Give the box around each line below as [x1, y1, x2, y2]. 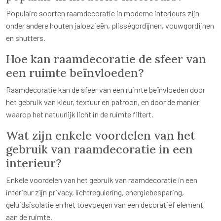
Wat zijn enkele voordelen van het [6, 128, 195, 143]
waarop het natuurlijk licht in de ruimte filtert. [6, 110, 153, 119]
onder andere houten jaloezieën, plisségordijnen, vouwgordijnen [6, 21, 214, 31]
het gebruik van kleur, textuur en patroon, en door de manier [6, 97, 199, 107]
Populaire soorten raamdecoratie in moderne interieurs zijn [6, 8, 199, 18]
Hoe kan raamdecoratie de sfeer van [6, 51, 206, 67]
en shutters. [6, 33, 45, 43]
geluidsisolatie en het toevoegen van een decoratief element [6, 200, 203, 210]
